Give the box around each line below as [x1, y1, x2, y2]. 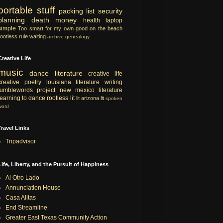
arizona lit [81, 95, 104, 101]
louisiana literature [46, 78, 100, 86]
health [83, 16, 100, 24]
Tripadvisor [5, 137, 36, 145]
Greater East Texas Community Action [5, 214, 107, 221]
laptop [106, 16, 122, 24]
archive [47, 33, 64, 39]
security [98, 6, 122, 15]
